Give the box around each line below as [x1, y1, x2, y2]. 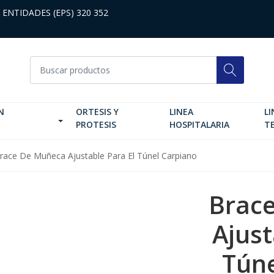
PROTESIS [76, 118, 116, 130]
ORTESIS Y [76, 105, 119, 117]
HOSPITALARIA [169, 118, 229, 130]
